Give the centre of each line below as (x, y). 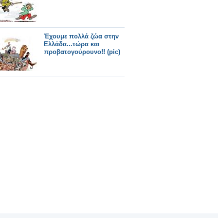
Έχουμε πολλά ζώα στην (81, 36)
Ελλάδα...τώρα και (72, 44)
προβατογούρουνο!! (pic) (82, 52)
